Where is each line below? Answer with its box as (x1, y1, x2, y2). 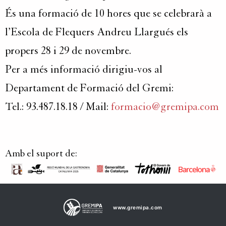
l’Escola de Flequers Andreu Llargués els (5, 26, 188, 38)
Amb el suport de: (5, 148, 79, 159)
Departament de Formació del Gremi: (5, 82, 174, 94)
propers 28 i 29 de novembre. (5, 44, 131, 57)
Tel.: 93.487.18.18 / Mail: (5, 100, 111, 113)
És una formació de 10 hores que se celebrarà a (5, 7, 212, 20)
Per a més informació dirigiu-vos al (5, 63, 162, 76)
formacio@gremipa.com (111, 100, 219, 113)
